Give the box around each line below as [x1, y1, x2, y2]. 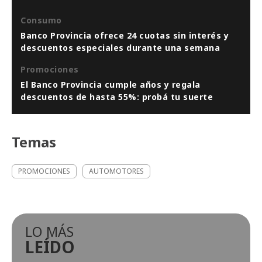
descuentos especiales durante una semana [20, 42, 220, 54]
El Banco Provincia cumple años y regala [20, 79, 201, 91]
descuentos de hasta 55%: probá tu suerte [20, 91, 213, 103]
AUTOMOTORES [89, 166, 144, 177]
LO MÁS [25, 222, 74, 242]
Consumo [20, 15, 62, 26]
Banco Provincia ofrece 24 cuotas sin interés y [20, 30, 229, 42]
